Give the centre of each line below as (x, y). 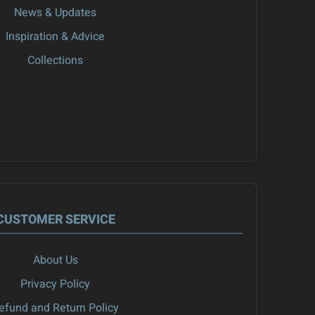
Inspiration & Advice (55, 37)
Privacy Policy (55, 284)
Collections (55, 61)
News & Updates (55, 13)
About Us (55, 261)
